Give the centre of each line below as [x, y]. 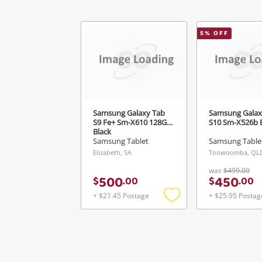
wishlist [187, 225]
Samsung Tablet [121, 141]
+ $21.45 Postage [121, 196]
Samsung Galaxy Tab [129, 113]
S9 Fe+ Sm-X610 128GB [132, 122]
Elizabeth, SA [112, 152]
